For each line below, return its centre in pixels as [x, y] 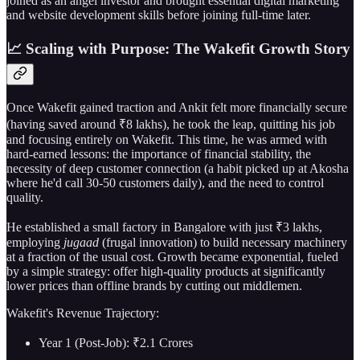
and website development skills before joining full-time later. [159, 15]
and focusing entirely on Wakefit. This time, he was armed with [167, 139]
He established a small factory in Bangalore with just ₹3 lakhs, [164, 227]
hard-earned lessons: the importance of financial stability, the [159, 153]
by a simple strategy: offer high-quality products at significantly [166, 271]
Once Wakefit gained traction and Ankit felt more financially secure [177, 107]
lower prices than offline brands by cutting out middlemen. [154, 285]
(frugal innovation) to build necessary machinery [223, 242]
